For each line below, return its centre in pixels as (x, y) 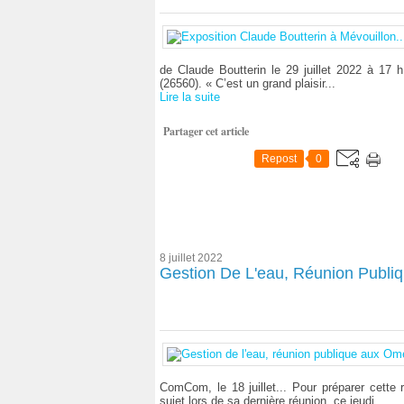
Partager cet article (206, 131)
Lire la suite (190, 97)
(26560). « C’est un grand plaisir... (248, 83)
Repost (279, 159)
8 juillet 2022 (191, 258)
